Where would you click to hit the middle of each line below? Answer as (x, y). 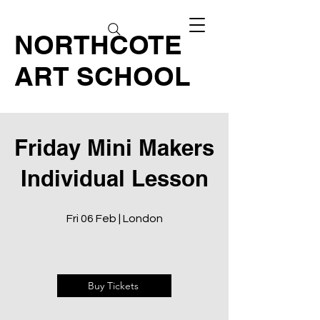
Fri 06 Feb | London (114, 219)
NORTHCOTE (98, 44)
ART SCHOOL (102, 76)
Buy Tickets (113, 286)
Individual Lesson (114, 178)
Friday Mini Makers (114, 147)
